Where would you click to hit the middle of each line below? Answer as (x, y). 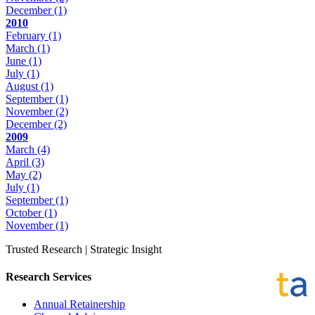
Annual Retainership (79, 304)
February (27, 35)
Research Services (49, 277)
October (25, 212)
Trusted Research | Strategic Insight (84, 249)
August (23, 86)
